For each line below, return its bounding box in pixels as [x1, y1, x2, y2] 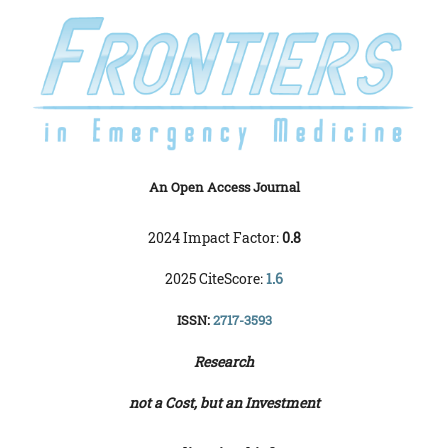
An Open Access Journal [148, 178, 300, 197]
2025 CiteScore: [165, 269, 266, 289]
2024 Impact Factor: [147, 228, 282, 248]
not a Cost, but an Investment [128, 393, 320, 413]
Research [194, 352, 254, 372]
